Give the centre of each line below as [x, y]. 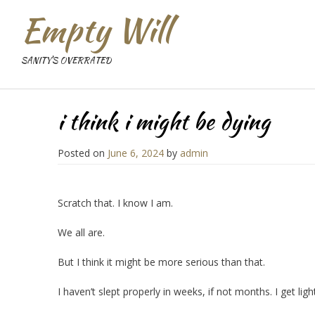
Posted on [83, 153]
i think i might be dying [164, 121]
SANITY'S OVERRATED [66, 60]
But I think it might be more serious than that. [161, 262]
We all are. [81, 232]
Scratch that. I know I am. [115, 202]
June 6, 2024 [136, 153]
